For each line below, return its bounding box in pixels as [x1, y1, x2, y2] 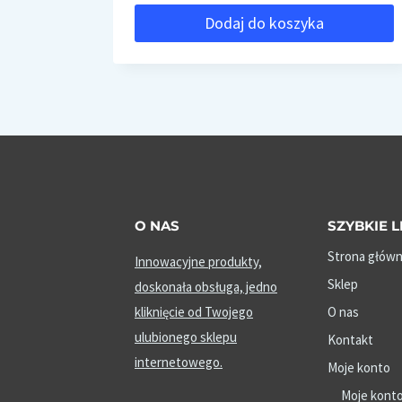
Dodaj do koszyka [205, 13, 325, 34]
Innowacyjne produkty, [135, 253, 262, 271]
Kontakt [327, 331, 373, 349]
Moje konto [327, 359, 390, 377]
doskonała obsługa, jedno [135, 278, 277, 296]
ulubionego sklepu [135, 328, 237, 346]
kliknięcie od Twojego [135, 303, 253, 321]
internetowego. [135, 354, 223, 371]
